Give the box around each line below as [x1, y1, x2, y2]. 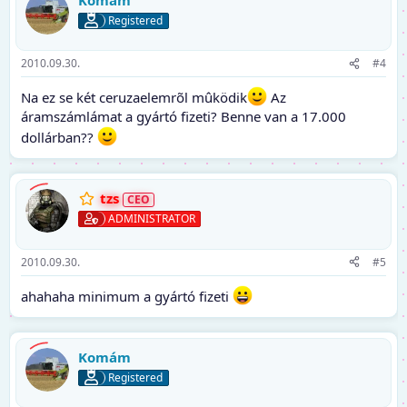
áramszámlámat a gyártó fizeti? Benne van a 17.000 [21, 107, 346, 126]
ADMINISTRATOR [108, 211, 195, 227]
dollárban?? [21, 128, 97, 147]
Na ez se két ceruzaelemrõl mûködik [21, 88, 247, 107]
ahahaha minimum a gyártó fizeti [21, 286, 233, 305]
